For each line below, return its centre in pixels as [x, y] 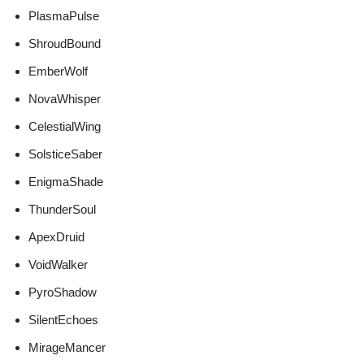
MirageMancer [67, 348]
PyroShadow [63, 292]
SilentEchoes [63, 320]
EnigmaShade [66, 182]
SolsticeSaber [65, 154]
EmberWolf [58, 71]
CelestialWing [65, 127]
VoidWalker [58, 265]
